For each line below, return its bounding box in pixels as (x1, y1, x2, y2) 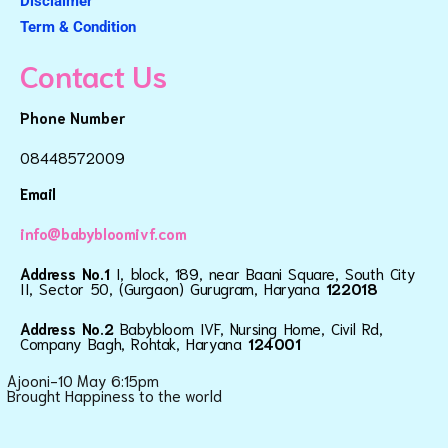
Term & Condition (20, 18, 136, 37)
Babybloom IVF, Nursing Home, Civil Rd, (119, 318, 383, 339)
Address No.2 (20, 318, 120, 339)
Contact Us (20, 55, 167, 95)
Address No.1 (20, 263, 116, 284)
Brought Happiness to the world (7, 384, 222, 405)
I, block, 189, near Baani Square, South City (115, 263, 416, 284)
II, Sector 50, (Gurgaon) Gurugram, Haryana (20, 278, 326, 299)
